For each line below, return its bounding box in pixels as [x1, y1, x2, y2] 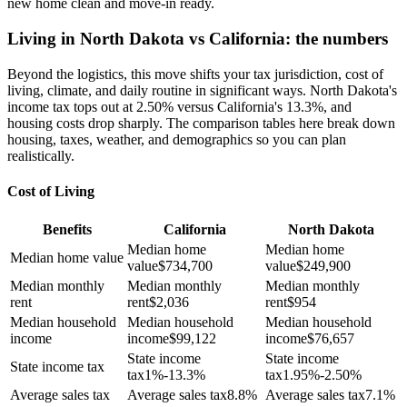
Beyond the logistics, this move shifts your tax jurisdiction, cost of [7, 65, 383, 82]
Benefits [42, 222, 92, 238]
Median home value [10, 250, 124, 266]
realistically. [7, 147, 74, 164]
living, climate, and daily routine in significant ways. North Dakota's [7, 82, 397, 98]
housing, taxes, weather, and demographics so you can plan [7, 131, 346, 147]
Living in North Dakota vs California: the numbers [7, 29, 388, 49]
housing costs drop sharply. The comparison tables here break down [7, 114, 395, 131]
